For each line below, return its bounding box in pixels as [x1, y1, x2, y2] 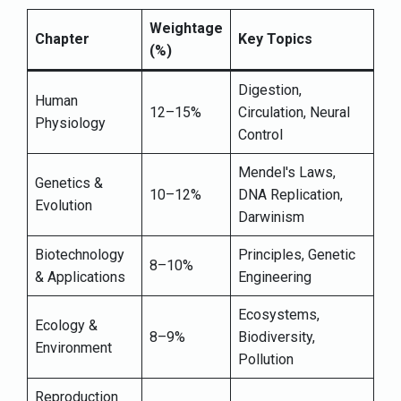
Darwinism [238, 209, 304, 226]
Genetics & [35, 175, 103, 192]
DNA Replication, [238, 186, 343, 204]
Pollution [238, 351, 294, 369]
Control [238, 126, 283, 144]
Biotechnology [35, 246, 124, 264]
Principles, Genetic [238, 246, 355, 264]
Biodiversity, [238, 328, 315, 346]
